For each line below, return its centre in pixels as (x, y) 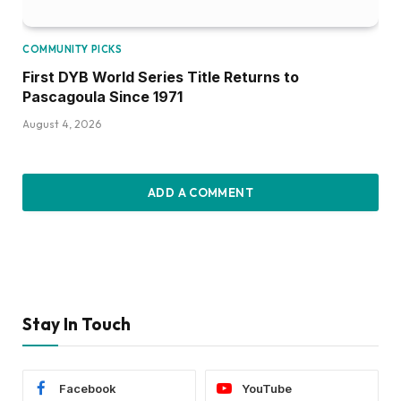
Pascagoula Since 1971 (102, 96)
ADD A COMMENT (200, 192)
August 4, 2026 (62, 124)
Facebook (88, 388)
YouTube (267, 388)
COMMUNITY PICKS (73, 49)
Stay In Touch (77, 324)
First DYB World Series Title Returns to (161, 77)
